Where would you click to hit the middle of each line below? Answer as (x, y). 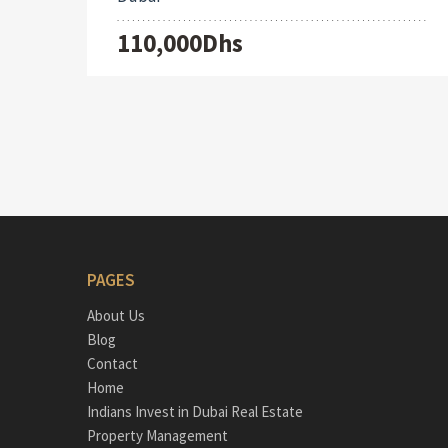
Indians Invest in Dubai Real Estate (195, 412)
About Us (116, 316)
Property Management (157, 436)
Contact (112, 364)
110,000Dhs (180, 43)
